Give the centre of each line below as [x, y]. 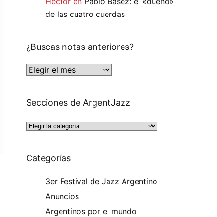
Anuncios [62, 196]
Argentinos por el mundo [91, 211]
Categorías [49, 158]
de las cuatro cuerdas [85, 14]
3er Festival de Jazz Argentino [102, 181]
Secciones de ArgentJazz [78, 103]
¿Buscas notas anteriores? [80, 47]
